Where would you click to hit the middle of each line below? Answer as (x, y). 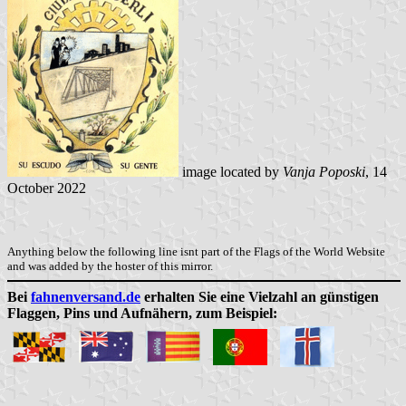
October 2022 (47, 188)
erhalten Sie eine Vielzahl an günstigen (260, 297)
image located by (231, 172)
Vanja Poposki (324, 172)
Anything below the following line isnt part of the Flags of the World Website (196, 251)
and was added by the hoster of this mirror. (110, 266)
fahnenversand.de (86, 297)
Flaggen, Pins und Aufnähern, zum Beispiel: (142, 314)
